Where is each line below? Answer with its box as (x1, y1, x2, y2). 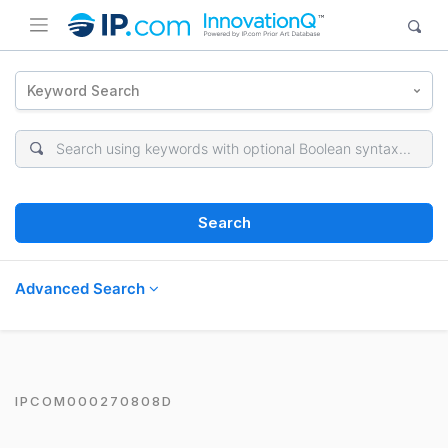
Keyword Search (27, 81, 141, 99)
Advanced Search (15, 278, 149, 298)
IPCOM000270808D (15, 392, 173, 409)
